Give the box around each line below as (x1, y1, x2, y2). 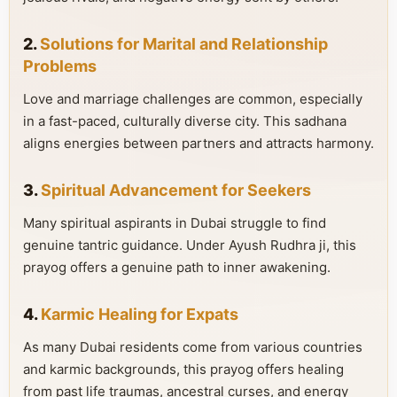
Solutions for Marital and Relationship (40, 35, 328, 53)
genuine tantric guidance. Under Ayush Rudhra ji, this (23, 237, 356, 253)
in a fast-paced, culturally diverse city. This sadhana (23, 113, 346, 129)
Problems (23, 57, 97, 75)
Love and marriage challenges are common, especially (23, 90, 362, 107)
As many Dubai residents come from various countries (23, 339, 362, 355)
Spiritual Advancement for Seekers (41, 181, 311, 199)
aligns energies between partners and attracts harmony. (23, 135, 374, 152)
